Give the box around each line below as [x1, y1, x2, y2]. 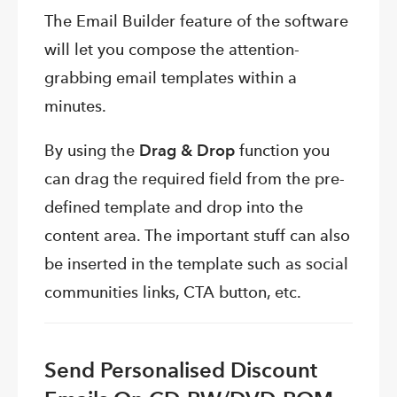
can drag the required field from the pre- [44, 169, 345, 189]
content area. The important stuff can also [44, 226, 350, 245]
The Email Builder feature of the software [44, 12, 348, 31]
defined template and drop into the [44, 198, 303, 217]
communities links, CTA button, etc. [44, 283, 301, 302]
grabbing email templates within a [44, 68, 297, 88]
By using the [44, 141, 139, 160]
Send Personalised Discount [44, 357, 317, 384]
